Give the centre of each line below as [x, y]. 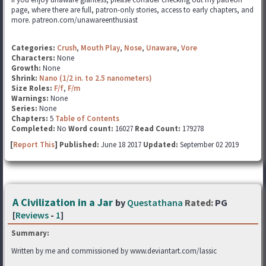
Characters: [34, 58]
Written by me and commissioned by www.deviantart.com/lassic [114, 251]
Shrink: [25, 78]
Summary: [30, 233]
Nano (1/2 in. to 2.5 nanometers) [96, 78]
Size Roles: [33, 88]
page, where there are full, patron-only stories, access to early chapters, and [132, 10]
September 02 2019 [208, 145]
